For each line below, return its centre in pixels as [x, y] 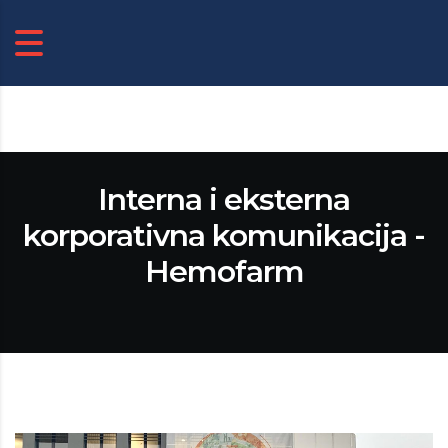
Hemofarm [224, 271]
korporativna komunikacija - [224, 235]
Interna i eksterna [224, 199]
